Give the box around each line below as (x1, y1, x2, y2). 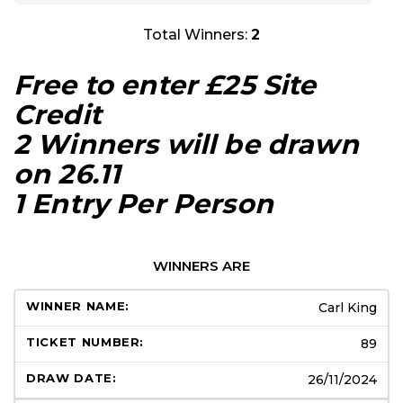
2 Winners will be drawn (13, 127, 359, 161)
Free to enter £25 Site (13, 67, 317, 102)
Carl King (318, 299, 377, 316)
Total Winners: (143, 25, 251, 43)
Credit (13, 97, 102, 131)
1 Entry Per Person (13, 186, 273, 220)
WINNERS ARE (153, 256, 250, 274)
